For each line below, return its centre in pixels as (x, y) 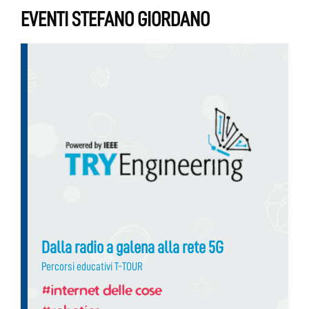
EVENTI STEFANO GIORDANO (115, 20)
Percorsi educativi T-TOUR (92, 267)
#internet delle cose (101, 290)
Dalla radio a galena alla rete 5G (132, 248)
